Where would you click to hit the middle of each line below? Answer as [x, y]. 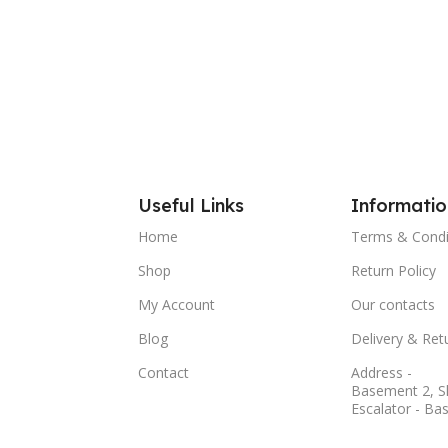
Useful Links [191, 206]
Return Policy [393, 271]
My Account [177, 305]
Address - [381, 373]
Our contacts [392, 305]
